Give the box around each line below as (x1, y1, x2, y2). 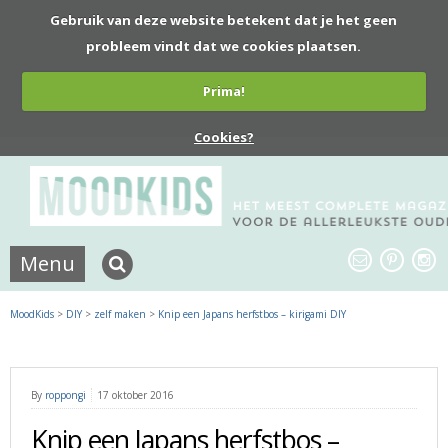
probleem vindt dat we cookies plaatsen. (86, 36, 362, 55)
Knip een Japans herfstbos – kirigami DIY (158, 306, 346, 321)
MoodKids (10, 306, 54, 321)
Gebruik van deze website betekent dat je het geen (50, 10, 398, 29)
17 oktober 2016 (97, 387, 174, 402)
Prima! (202, 82, 245, 100)
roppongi (45, 387, 86, 402)
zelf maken (94, 306, 146, 321)
